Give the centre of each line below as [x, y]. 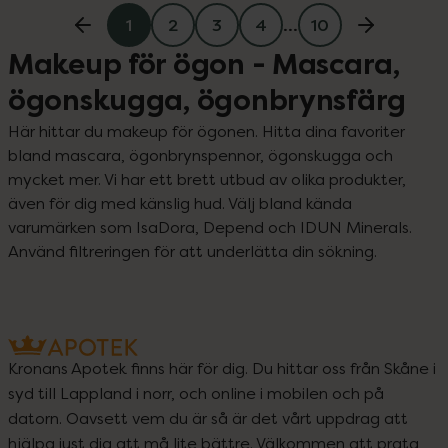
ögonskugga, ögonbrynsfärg [207, 101]
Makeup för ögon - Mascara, [204, 65]
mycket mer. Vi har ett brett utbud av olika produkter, [207, 179]
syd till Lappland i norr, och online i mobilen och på [196, 392]
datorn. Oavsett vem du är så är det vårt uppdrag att [208, 417]
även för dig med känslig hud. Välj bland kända [180, 203]
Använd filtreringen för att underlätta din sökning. [192, 251]
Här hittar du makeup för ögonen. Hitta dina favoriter [206, 131]
